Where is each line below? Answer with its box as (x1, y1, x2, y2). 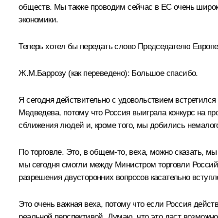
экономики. (18, 15, 58, 25)
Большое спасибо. (129, 69, 198, 78)
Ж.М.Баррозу (18, 69, 69, 78)
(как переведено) (68, 69, 127, 78)
